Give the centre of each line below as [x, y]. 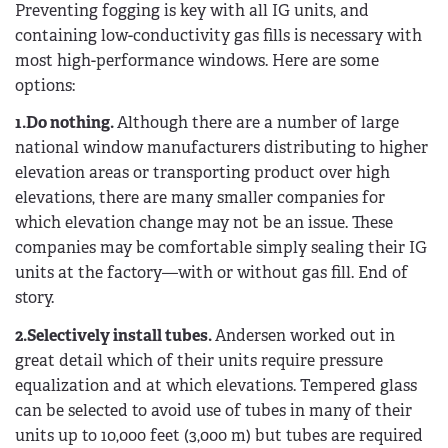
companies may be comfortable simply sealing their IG [221, 248]
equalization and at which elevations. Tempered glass [216, 386]
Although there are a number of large [258, 123]
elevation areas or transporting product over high [202, 173]
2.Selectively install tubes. [115, 336]
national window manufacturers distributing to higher [221, 148]
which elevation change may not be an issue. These [204, 223]
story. [34, 298]
